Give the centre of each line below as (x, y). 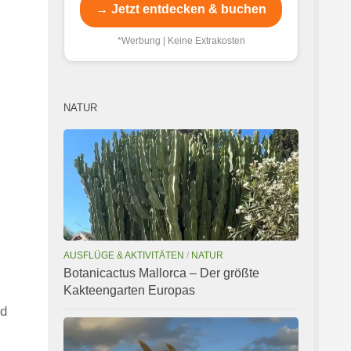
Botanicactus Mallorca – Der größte (161, 273)
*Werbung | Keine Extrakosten (181, 41)
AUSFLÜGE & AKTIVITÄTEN (124, 255)
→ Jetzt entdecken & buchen (181, 9)
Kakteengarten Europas (129, 290)
